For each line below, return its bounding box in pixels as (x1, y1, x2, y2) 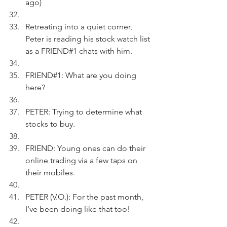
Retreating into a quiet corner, (25, 22, 134, 31)
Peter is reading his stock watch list (25, 34, 152, 44)
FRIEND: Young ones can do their (25, 143, 147, 153)
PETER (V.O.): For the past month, (25, 192, 145, 202)
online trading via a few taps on (25, 156, 139, 165)
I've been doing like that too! (25, 204, 132, 214)
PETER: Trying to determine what (25, 107, 144, 117)
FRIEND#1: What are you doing (25, 70, 138, 80)
